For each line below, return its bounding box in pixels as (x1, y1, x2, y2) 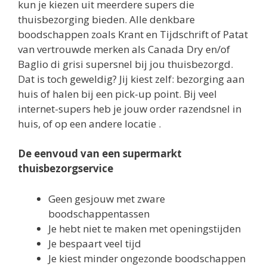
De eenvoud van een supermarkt (18, 147, 182, 161)
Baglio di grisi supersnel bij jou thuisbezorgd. (18, 57, 233, 71)
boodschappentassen (48, 206, 150, 221)
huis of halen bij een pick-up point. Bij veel (18, 86, 217, 101)
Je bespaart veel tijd (48, 236, 141, 250)
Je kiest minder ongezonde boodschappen (48, 251, 246, 265)
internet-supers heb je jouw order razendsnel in (18, 101, 241, 116)
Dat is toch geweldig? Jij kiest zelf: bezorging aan (18, 72, 244, 86)
